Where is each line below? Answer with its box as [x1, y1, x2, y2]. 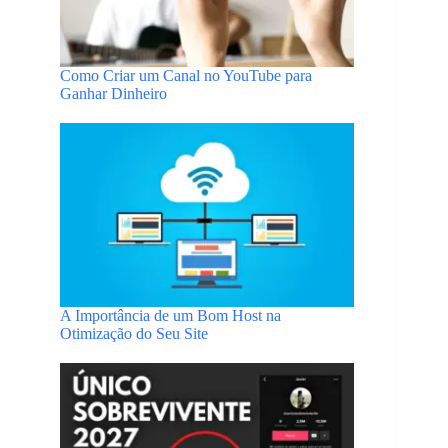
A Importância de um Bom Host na [60, 307, 281, 325]
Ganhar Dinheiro [60, 84, 167, 102]
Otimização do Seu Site [60, 325, 208, 343]
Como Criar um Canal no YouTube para [60, 66, 312, 84]
